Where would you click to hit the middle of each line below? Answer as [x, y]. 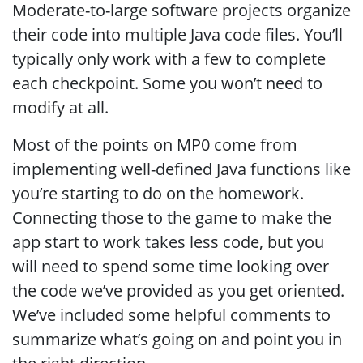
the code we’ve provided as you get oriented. [178, 290]
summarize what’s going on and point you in [177, 339]
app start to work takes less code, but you [168, 242]
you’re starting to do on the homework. [158, 193]
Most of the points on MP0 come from [155, 145]
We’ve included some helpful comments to [171, 315]
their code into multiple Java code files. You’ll [177, 34]
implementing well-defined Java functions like [181, 169]
